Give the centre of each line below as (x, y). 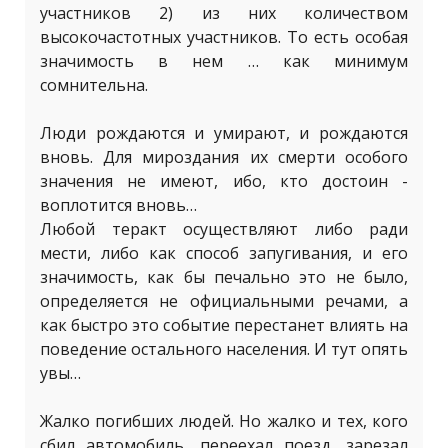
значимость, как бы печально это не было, (224, 277)
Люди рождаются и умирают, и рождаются (224, 133)
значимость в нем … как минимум (224, 61)
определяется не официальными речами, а (224, 301)
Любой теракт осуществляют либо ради (224, 229)
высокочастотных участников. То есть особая (224, 37)
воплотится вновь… (118, 205)
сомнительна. (94, 85)
